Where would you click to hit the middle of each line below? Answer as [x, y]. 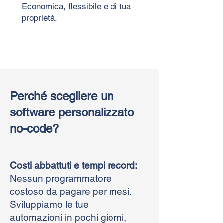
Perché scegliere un [62, 96]
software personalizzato [72, 112]
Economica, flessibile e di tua [76, 6]
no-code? [34, 128]
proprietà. [40, 18]
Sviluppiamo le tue [49, 204]
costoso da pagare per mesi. [71, 191]
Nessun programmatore [61, 178]
